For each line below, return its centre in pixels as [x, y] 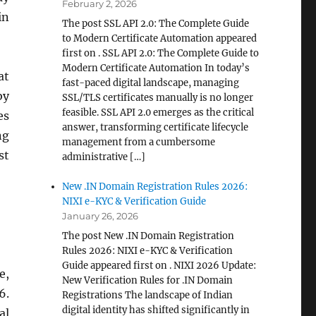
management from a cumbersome [139, 142]
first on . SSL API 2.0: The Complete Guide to [161, 53]
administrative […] [104, 157]
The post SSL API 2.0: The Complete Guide [156, 24]
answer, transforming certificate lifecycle [156, 127]
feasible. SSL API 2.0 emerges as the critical [158, 113]
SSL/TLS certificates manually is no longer [158, 98]
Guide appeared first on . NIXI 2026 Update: [159, 266]
